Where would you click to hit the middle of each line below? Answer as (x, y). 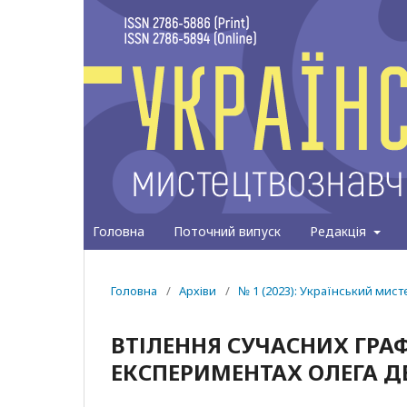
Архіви (198, 291)
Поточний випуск (227, 231)
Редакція (340, 231)
